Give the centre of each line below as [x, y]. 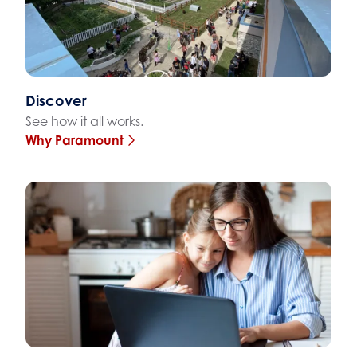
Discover [56, 101]
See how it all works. [84, 122]
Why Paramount [75, 141]
